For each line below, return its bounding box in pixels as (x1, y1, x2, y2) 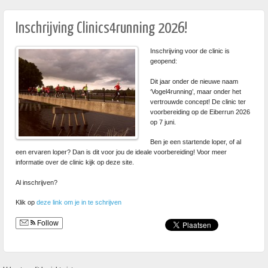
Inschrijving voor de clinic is (150, 47, 230, 54)
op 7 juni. (150, 118, 178, 126)
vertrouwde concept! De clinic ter (150, 98, 246, 105)
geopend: (150, 57, 177, 65)
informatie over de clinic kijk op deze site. (16, 159, 134, 166)
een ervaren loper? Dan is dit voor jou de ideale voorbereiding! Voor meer (16, 148, 227, 156)
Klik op (16, 199, 36, 206)
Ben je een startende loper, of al (150, 138, 241, 145)
